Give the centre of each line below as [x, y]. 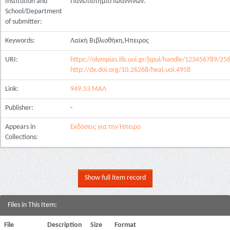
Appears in [20, 127]
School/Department [34, 12]
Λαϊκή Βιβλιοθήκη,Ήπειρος [110, 41]
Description [65, 225]
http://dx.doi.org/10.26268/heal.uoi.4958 [130, 70]
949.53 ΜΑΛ [88, 89]
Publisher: [20, 108]
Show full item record [115, 178]
